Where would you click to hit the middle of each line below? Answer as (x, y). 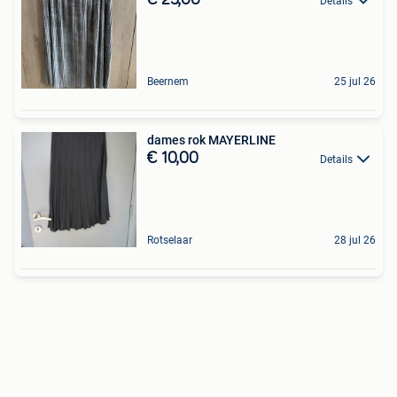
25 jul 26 (355, 81)
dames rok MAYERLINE (211, 140)
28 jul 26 (355, 240)
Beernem (168, 81)
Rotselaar (170, 240)
